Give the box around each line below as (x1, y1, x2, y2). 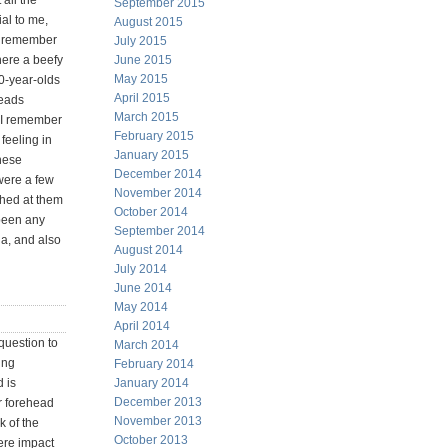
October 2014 (114, 205, 188, 219)
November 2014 (114, 186, 202, 200)
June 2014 (114, 281, 172, 295)
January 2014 (114, 376, 189, 390)
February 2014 (114, 357, 194, 371)
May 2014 (114, 300, 168, 314)
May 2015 (114, 72, 168, 86)
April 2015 (114, 91, 170, 105)
